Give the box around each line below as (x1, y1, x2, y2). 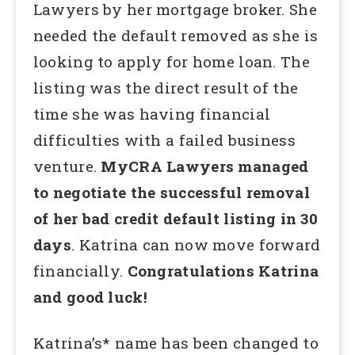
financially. (32, 261, 128, 281)
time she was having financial (32, 104, 271, 124)
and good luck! (32, 287, 147, 307)
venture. (32, 156, 101, 177)
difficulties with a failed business (32, 130, 296, 151)
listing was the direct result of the (32, 78, 299, 98)
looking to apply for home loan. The (32, 52, 310, 72)
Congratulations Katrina (127, 261, 319, 281)
